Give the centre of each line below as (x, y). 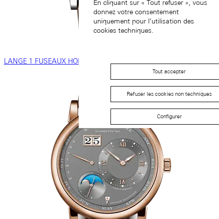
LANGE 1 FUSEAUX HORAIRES (53, 61)
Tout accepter (169, 72)
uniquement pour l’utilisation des (144, 21)
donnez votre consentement (136, 12)
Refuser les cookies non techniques (169, 94)
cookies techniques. (123, 31)
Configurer (169, 116)
